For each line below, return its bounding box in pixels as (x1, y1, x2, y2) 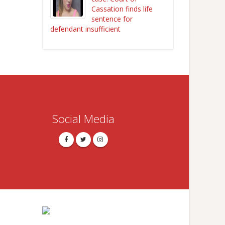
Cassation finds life (91, 4, 153, 14)
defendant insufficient (50, 24, 121, 34)
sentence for (91, 14, 133, 24)
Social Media (52, 111, 115, 127)
